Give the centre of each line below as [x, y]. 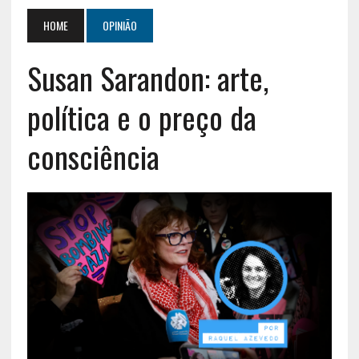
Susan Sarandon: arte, [147, 77]
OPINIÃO [119, 25]
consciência [93, 156]
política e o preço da [141, 117]
